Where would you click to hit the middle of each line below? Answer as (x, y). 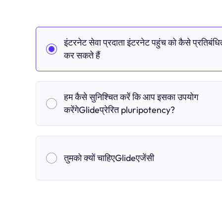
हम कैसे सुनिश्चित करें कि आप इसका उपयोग (131, 97)
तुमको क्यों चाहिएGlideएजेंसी (109, 158)
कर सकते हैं (82, 55)
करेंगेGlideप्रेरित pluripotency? (119, 110)
